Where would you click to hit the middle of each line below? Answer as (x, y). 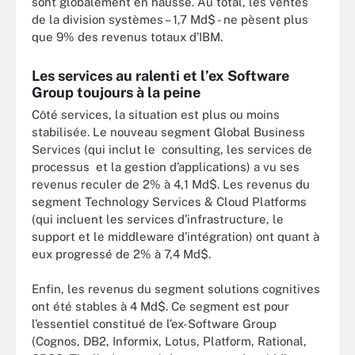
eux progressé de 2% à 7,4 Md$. (121, 254)
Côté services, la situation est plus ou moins (156, 114)
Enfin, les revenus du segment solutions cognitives (176, 289)
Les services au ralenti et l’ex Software (160, 75)
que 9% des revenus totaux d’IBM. (127, 36)
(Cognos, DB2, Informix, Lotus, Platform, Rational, (169, 341)
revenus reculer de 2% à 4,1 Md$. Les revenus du (171, 184)
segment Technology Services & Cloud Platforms (169, 201)
